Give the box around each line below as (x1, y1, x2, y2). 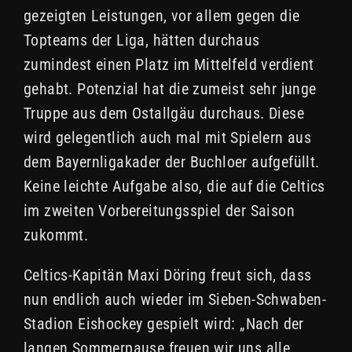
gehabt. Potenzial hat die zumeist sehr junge (24, 79, 317, 99)
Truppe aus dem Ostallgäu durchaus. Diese (24, 104, 304, 123)
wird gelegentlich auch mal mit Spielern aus (24, 128, 312, 148)
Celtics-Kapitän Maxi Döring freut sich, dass (24, 266, 312, 285)
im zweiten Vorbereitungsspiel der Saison (24, 201, 295, 221)
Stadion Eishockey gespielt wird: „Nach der (24, 314, 304, 334)
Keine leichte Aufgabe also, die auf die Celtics (24, 177, 325, 196)
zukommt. (24, 225, 89, 245)
